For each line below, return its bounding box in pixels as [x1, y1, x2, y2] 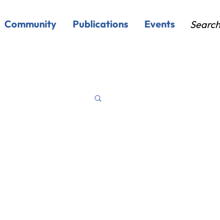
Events [144, 18, 175, 30]
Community [4, 18, 57, 30]
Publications [73, 18, 129, 30]
